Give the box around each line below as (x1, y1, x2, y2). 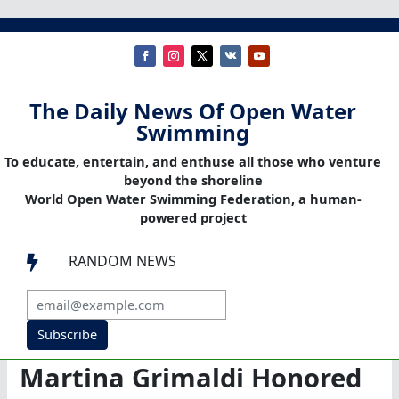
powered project (139, 208, 247, 227)
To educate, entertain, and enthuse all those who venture (4, 152, 381, 171)
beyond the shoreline (123, 171, 263, 190)
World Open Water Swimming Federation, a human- (24, 190, 362, 208)
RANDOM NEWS (69, 251, 176, 272)
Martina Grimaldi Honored (20, 360, 362, 396)
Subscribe (37, 325, 97, 344)
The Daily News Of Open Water (29, 96, 356, 126)
